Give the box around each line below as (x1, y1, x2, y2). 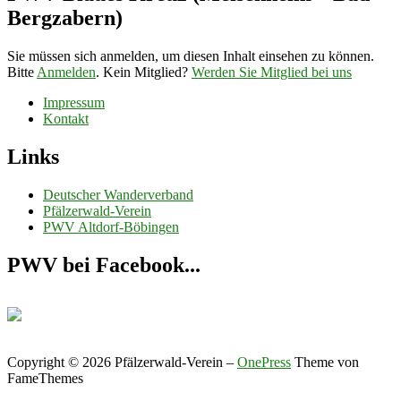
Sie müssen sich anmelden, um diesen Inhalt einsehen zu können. (7, 47, 374, 64)
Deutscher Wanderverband (43, 186, 193, 202)
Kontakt (43, 110, 89, 126)
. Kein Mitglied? (96, 64, 192, 80)
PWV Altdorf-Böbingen (43, 218, 179, 235)
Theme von (291, 354, 359, 371)
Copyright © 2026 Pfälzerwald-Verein (7, 354, 226, 371)
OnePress (237, 354, 291, 371)
